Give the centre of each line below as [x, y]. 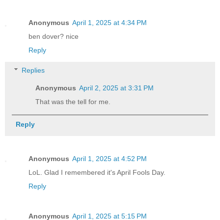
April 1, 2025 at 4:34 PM [110, 22]
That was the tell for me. [73, 102]
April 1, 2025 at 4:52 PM [110, 158]
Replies [33, 70]
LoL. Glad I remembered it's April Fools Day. [97, 172]
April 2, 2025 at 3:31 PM [117, 88]
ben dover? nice [54, 36]
